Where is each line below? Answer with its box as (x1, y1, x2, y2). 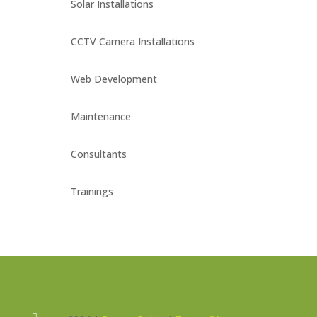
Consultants (70, 147, 127, 161)
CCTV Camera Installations (70, 35, 195, 49)
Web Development (70, 72, 157, 86)
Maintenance (70, 110, 131, 124)
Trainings (70, 185, 113, 199)
